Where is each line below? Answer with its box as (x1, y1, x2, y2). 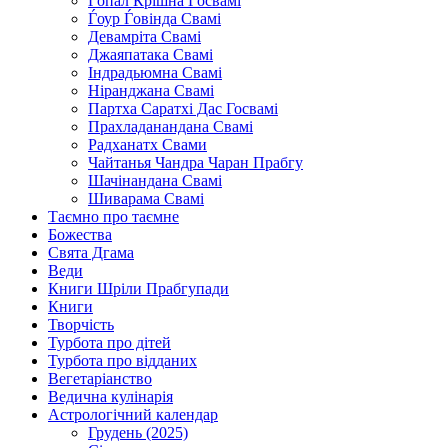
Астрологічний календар (48, 405, 218, 423)
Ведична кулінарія (48, 387, 173, 405)
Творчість (48, 315, 114, 333)
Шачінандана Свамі (88, 171, 222, 189)
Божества (48, 225, 112, 243)
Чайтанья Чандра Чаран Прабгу (88, 153, 303, 171)
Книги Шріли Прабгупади (48, 279, 229, 297)
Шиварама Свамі (88, 189, 204, 207)
